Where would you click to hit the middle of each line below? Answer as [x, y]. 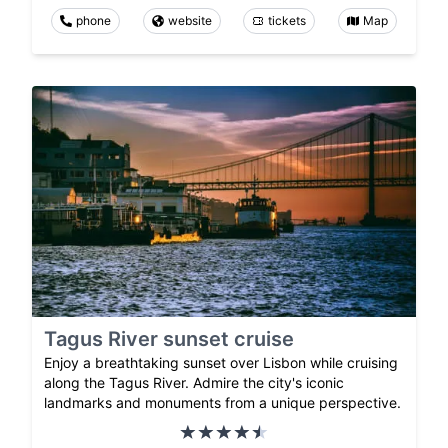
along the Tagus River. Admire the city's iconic [194, 382]
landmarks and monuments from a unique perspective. [222, 402]
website [189, 21]
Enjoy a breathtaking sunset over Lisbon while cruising [221, 362]
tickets [287, 21]
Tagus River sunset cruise [169, 338]
